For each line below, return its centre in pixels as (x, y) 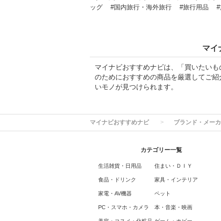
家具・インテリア (176, 180)
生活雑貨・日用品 (120, 166)
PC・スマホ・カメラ (123, 207)
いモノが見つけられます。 (136, 87)
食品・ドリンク (117, 180)
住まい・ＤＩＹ (173, 166)
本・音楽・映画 (173, 207)
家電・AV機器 (115, 193)
